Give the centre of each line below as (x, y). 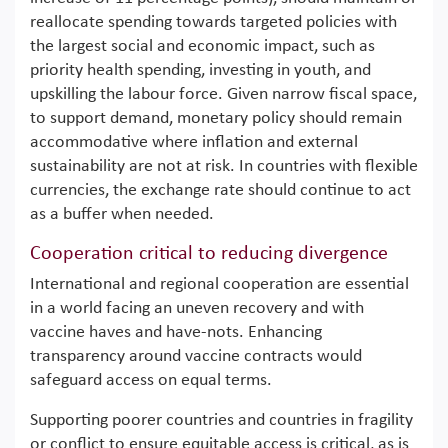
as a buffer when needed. (122, 214)
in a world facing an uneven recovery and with (197, 308)
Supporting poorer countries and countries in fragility (221, 420)
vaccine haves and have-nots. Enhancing (176, 332)
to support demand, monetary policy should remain (216, 118)
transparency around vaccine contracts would (196, 356)
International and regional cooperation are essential (219, 284)
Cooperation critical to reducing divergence (209, 253)
